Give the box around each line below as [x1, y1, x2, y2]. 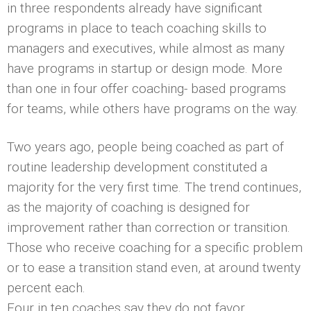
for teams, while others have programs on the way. [7, 100, 299, 117]
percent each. [7, 279, 85, 296]
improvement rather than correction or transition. [7, 219, 290, 235]
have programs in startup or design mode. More [7, 60, 283, 76]
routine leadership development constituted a [7, 158, 267, 175]
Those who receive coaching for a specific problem [7, 239, 303, 255]
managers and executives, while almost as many [7, 40, 285, 56]
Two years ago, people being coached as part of [7, 138, 284, 155]
